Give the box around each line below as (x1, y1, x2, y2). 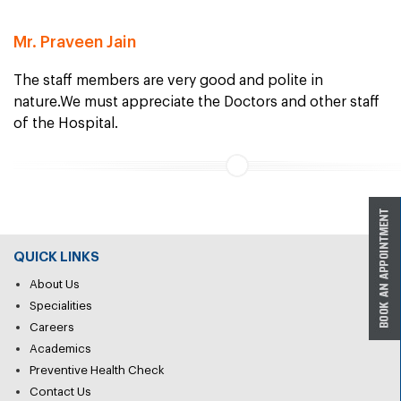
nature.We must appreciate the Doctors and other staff (13, 95, 380, 109)
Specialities (30, 300, 92, 311)
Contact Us (30, 386, 91, 397)
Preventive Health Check (30, 364, 165, 376)
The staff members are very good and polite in (13, 73, 323, 88)
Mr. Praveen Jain (13, 34, 136, 50)
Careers (30, 321, 74, 333)
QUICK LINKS (13, 251, 99, 264)
